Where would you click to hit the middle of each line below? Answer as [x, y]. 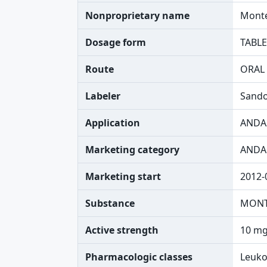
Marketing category [132, 150]
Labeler [103, 96]
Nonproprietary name [137, 15]
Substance [110, 203]
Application [113, 123]
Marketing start [123, 176]
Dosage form [116, 42]
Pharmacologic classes [139, 257]
